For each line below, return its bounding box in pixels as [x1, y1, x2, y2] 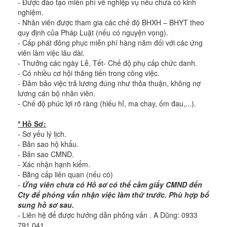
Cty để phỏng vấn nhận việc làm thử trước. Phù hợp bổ [18, 190, 209, 200]
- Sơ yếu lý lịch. [18, 129, 66, 139]
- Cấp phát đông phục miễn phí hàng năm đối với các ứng [18, 37, 203, 48]
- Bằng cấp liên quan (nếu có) [18, 169, 113, 179]
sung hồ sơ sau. [18, 200, 76, 210]
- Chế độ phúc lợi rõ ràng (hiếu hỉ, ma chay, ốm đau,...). [18, 98, 196, 108]
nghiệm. [18, 7, 44, 17]
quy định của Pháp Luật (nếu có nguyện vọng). [18, 27, 168, 37]
